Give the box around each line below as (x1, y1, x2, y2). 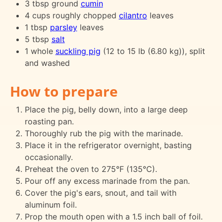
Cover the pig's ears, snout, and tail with (24, 187, 176, 198)
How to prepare (10, 81, 118, 101)
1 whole (24, 46, 55, 56)
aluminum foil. (24, 199, 77, 210)
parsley (50, 22, 77, 32)
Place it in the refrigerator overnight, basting (24, 140, 192, 150)
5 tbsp (24, 34, 52, 44)
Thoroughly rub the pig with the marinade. (24, 128, 183, 138)
